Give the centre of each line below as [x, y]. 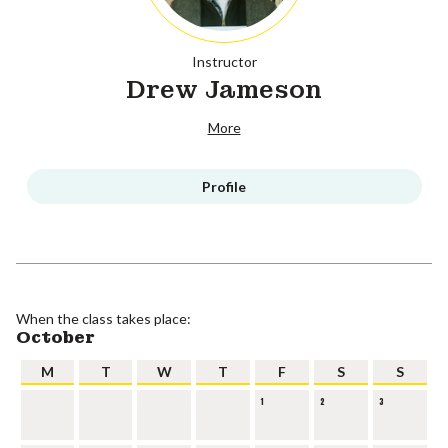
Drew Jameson [224, 89]
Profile [224, 186]
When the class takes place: [103, 318]
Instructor [224, 61]
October [55, 337]
